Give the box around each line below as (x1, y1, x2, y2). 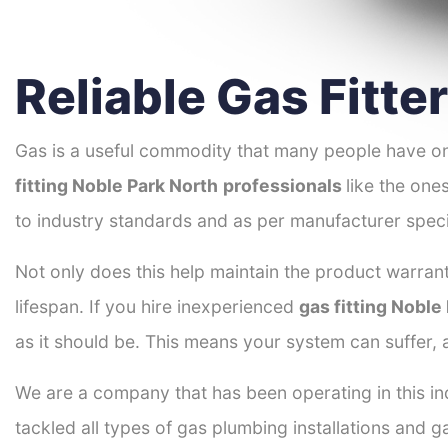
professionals (223, 175, 346, 197)
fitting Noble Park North (15, 175, 218, 197)
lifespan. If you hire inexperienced (15, 296, 299, 318)
